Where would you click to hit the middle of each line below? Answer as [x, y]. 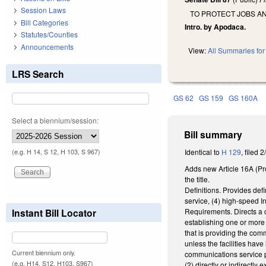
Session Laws [43, 10]
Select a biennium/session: [55, 120]
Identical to [203, 152]
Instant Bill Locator [54, 213]
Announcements [47, 46]
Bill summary [213, 135]
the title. [197, 179]
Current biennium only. [44, 252]
